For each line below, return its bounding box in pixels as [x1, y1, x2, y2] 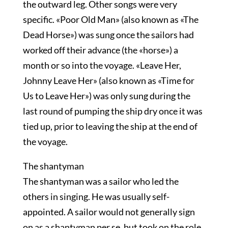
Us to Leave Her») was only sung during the [22, 90, 190, 101]
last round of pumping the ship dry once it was [22, 105, 203, 117]
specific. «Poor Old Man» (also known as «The [22, 14, 198, 25]
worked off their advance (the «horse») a [22, 44, 178, 55]
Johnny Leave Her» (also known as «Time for [22, 75, 194, 86]
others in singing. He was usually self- [22, 191, 169, 202]
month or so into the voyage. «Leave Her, [22, 60, 181, 71]
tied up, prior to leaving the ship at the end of [22, 121, 197, 132]
